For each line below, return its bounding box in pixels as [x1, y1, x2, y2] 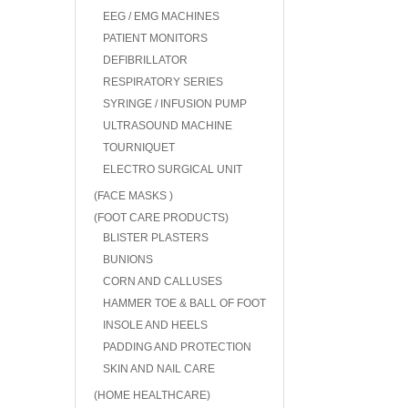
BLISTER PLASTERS [103, 231, 209, 244]
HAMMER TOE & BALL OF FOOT [103, 297, 266, 310]
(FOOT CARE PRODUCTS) [94, 211, 229, 224]
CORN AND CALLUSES [103, 275, 222, 288]
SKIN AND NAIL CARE [103, 362, 215, 375]
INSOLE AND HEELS [103, 319, 208, 331]
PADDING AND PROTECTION [103, 341, 251, 353]
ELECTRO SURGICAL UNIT [103, 163, 242, 176]
